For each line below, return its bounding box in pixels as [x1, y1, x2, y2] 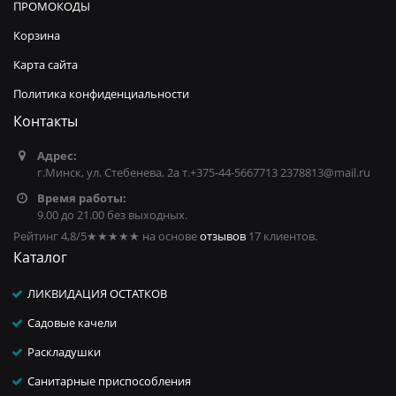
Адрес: [36, 148, 77, 164]
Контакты [13, 111, 78, 132]
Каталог [13, 247, 67, 268]
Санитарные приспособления [27, 373, 192, 390]
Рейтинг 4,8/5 [13, 228, 87, 245]
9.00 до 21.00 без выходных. [36, 207, 187, 224]
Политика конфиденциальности [13, 86, 189, 103]
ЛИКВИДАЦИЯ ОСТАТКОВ [27, 286, 168, 302]
